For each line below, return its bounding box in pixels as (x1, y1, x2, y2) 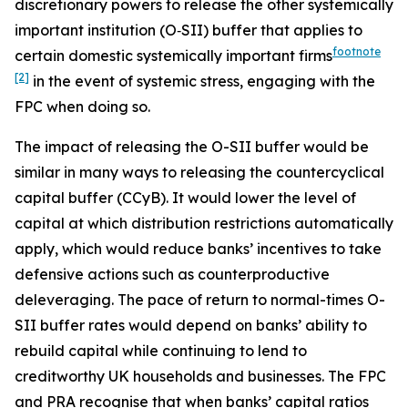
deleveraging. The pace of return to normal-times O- (15, 291, 385, 309)
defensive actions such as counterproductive (15, 265, 330, 283)
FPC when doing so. (15, 97, 150, 116)
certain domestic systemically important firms (15, 46, 332, 65)
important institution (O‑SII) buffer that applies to (15, 21, 362, 39)
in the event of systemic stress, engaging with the (29, 72, 375, 90)
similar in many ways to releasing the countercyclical (15, 163, 384, 181)
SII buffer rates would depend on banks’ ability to (15, 316, 367, 334)
